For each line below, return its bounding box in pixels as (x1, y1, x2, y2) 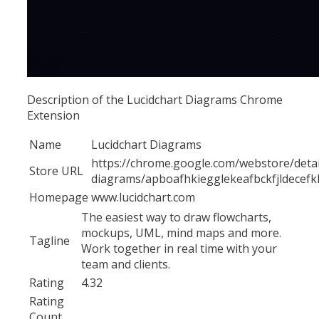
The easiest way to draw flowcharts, (81, 209, 271, 225)
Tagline (29, 232, 70, 249)
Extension (27, 107, 80, 123)
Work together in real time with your (81, 240, 277, 256)
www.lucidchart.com (91, 189, 195, 205)
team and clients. (81, 256, 170, 272)
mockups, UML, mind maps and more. (81, 224, 281, 241)
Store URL (29, 162, 83, 179)
